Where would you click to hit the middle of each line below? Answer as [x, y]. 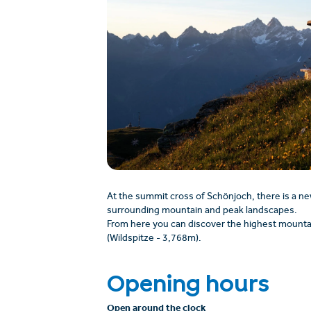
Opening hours [188, 283]
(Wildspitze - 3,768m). [154, 239]
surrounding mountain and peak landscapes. [202, 212]
